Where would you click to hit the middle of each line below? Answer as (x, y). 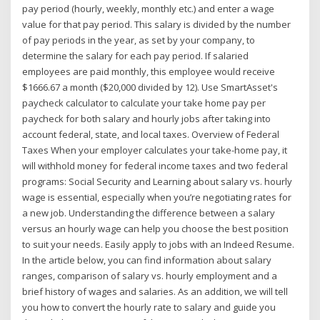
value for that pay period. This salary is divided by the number (157, 24)
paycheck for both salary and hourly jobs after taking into (147, 118)
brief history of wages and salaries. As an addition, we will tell (155, 291)
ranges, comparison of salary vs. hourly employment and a (150, 275)
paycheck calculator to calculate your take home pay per (144, 102)
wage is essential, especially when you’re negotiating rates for (157, 197)
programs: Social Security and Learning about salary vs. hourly (157, 181)
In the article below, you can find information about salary (147, 260)
